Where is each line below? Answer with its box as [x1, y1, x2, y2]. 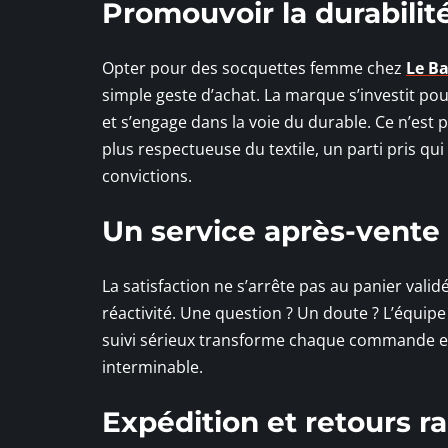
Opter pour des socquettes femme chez [102, 57, 406, 80]
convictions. [102, 165, 192, 188]
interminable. [102, 356, 203, 379]
